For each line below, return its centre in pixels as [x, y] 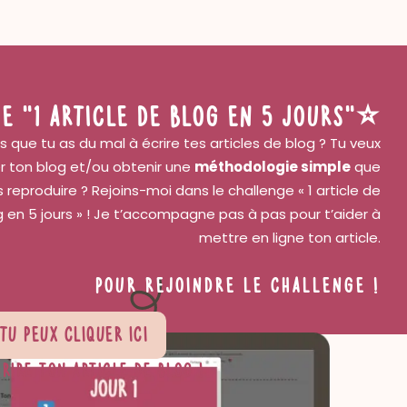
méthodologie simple [273, 167]
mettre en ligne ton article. [290, 238]
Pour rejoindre [166, 284]
